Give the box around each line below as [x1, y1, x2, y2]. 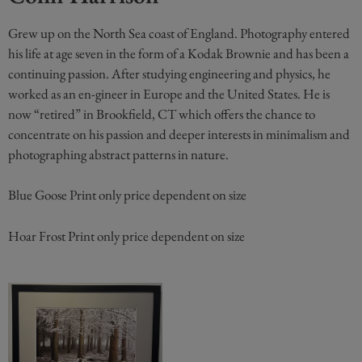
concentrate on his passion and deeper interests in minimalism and [8, 124, 350, 143]
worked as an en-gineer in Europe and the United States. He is [8, 84, 330, 103]
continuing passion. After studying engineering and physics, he [8, 64, 330, 82]
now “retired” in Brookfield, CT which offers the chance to [8, 104, 315, 123]
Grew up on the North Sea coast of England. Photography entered [8, 23, 350, 42]
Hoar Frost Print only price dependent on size [8, 226, 245, 245]
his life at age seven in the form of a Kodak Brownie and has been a [8, 44, 349, 62]
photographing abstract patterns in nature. [8, 145, 229, 163]
